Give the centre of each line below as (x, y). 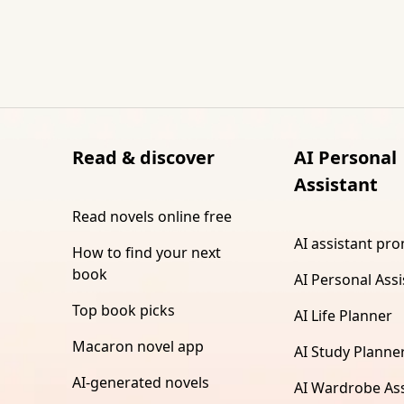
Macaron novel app (138, 346)
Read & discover (143, 157)
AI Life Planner (344, 315)
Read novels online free (152, 216)
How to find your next (147, 252)
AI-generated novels (141, 382)
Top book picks (124, 310)
